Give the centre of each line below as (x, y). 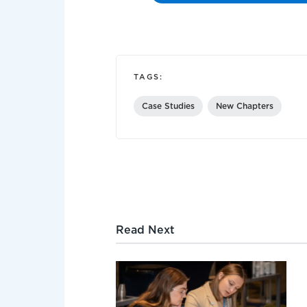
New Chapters (245, 107)
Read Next (146, 231)
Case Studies (169, 107)
